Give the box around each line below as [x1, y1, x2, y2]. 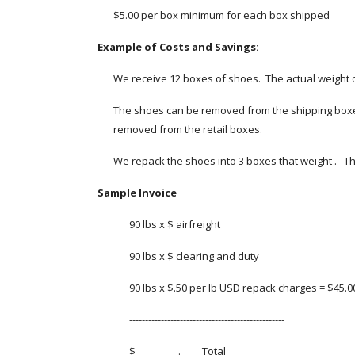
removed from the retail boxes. [113, 122, 262, 136]
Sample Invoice [97, 185, 177, 200]
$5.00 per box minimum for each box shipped [113, 8, 330, 22]
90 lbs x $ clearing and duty [128, 249, 259, 263]
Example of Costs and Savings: [97, 40, 259, 54]
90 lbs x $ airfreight [128, 217, 223, 231]
